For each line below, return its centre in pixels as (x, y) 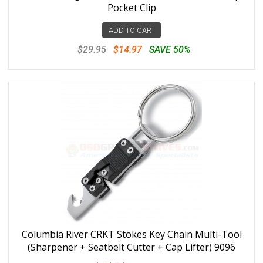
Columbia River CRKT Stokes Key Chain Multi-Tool (131, 234)
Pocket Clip (131, 8)
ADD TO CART (131, 30)
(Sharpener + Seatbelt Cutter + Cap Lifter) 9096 (131, 247)
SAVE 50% (170, 50)
